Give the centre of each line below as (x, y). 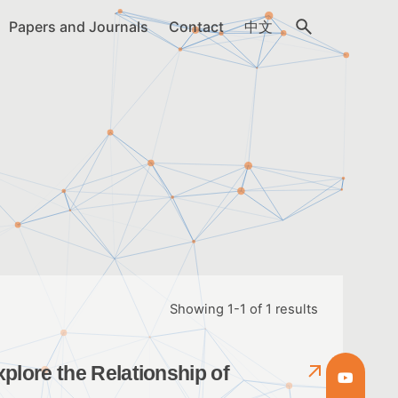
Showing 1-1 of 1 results (244, 309)
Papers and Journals (78, 27)
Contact (196, 27)
